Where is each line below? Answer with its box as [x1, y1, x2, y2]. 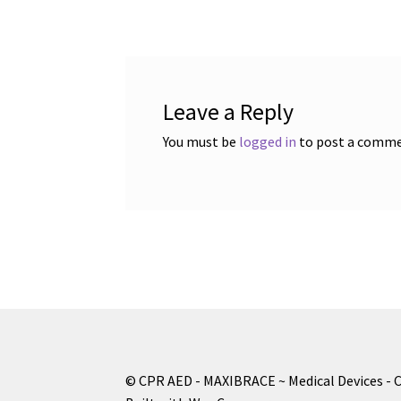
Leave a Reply [162, 97, 294, 126]
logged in [238, 132, 296, 150]
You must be [162, 132, 239, 150]
